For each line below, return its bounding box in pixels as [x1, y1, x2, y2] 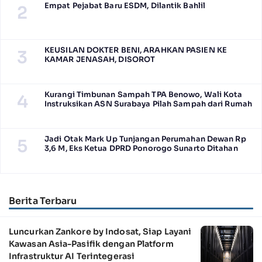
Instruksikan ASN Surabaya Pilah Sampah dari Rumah [44, 99, 252, 109]
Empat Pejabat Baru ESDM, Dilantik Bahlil [44, 1, 205, 11]
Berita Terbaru [9, 195, 77, 208]
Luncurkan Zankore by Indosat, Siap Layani [9, 226, 192, 237]
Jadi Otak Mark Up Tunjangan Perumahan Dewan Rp [44, 135, 246, 144]
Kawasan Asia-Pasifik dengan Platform [9, 239, 174, 250]
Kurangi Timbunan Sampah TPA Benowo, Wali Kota [44, 90, 243, 100]
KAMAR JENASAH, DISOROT [44, 55, 156, 65]
